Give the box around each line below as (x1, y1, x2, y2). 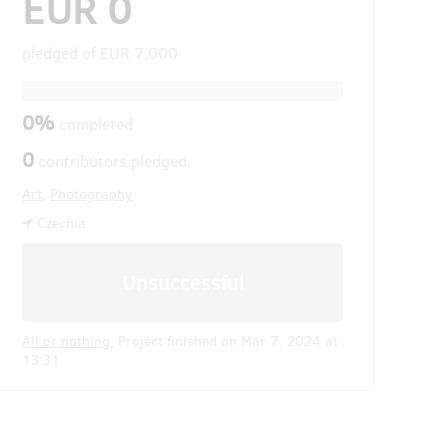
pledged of (22, 43, 101, 64)
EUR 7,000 (100, 43, 179, 64)
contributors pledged (34, 151, 188, 172)
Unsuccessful (121, 268, 244, 297)
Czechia (33, 214, 87, 233)
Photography (50, 185, 133, 204)
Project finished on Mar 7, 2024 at (114, 332, 339, 351)
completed (59, 114, 134, 135)
